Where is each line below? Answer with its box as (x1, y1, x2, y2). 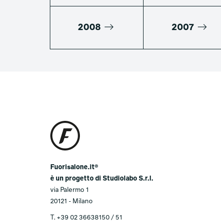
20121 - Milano (50, 198, 93, 205)
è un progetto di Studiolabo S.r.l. (50, 176, 153, 183)
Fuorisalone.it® (50, 164, 98, 171)
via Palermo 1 (50, 187, 89, 194)
